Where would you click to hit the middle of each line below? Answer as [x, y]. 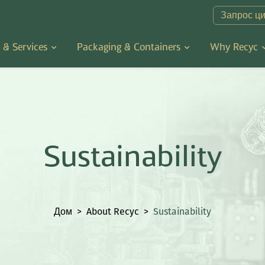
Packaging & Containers [129, 47]
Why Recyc [234, 47]
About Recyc [113, 211]
